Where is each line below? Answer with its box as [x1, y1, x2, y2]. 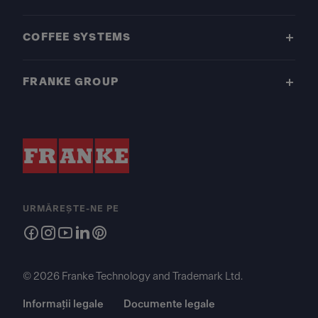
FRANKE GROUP [23, 77, 119, 87]
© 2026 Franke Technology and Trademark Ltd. [23, 271, 243, 282]
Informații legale [23, 299, 104, 309]
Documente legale [124, 299, 215, 309]
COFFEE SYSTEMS [23, 32, 131, 43]
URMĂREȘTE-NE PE [23, 204, 120, 213]
